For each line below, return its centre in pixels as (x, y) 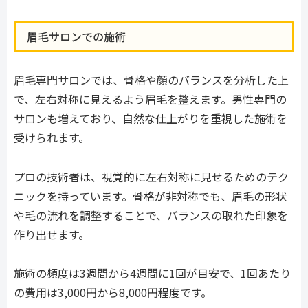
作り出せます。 (52, 234)
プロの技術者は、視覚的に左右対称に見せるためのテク (151, 176)
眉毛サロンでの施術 (76, 36)
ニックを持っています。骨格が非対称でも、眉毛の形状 (150, 196)
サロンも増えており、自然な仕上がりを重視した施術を (151, 118)
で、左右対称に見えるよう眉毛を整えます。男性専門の (150, 99)
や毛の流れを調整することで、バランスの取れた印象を (151, 215)
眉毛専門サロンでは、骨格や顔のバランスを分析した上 (151, 79)
